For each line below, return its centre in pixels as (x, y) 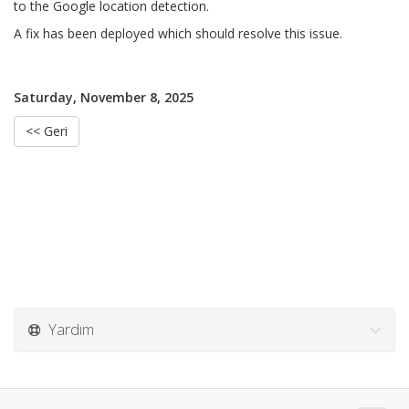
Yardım (68, 329)
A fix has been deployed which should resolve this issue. (178, 33)
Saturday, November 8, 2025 (104, 97)
